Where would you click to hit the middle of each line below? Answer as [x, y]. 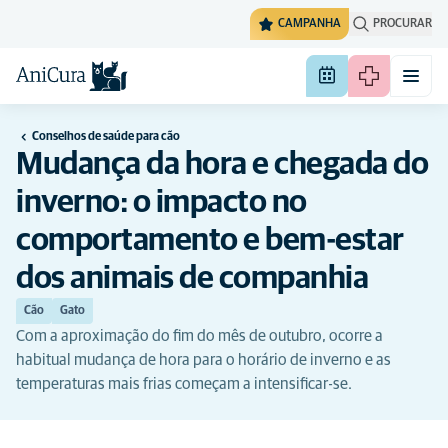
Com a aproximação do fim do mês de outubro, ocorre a [199, 336]
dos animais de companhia [192, 279]
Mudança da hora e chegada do [222, 165]
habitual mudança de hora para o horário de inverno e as [203, 360]
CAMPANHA [309, 24]
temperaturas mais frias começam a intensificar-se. [184, 384]
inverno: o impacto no [161, 203]
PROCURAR [402, 24]
